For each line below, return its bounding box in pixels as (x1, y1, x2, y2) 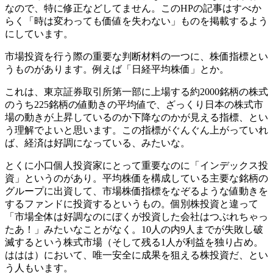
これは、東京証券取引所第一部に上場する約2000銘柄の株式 (5, 87, 268, 97)
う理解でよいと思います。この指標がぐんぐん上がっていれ (5, 125, 268, 136)
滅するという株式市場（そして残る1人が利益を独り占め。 (5, 237, 263, 248)
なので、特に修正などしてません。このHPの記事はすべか (5, 3, 261, 14)
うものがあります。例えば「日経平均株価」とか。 (5, 64, 229, 75)
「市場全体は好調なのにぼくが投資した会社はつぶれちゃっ (5, 211, 268, 222)
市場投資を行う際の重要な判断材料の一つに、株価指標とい (5, 51, 268, 62)
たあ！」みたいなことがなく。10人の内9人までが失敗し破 (5, 224, 263, 235)
